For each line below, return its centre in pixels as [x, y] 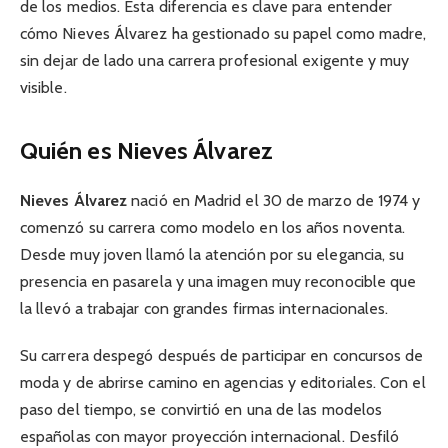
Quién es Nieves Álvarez [146, 151]
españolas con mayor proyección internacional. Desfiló [210, 436]
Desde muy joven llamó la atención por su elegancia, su [212, 255]
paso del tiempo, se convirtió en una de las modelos [201, 409]
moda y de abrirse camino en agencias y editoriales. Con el [223, 382]
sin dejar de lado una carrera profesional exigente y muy [215, 61]
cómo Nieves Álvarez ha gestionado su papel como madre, [223, 34]
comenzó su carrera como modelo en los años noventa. [213, 228]
